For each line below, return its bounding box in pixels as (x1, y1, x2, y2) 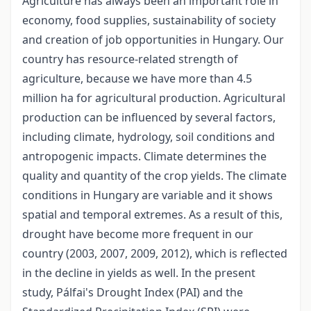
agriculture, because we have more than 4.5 (22, 71, 252, 87)
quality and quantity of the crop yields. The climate (22, 168, 287, 184)
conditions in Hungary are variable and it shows (22, 187, 273, 203)
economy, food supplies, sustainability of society (22, 12, 276, 28)
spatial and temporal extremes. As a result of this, (22, 207, 283, 223)
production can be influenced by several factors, (22, 110, 276, 126)
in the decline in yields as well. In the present (22, 265, 255, 281)
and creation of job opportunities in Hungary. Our (22, 32, 284, 48)
